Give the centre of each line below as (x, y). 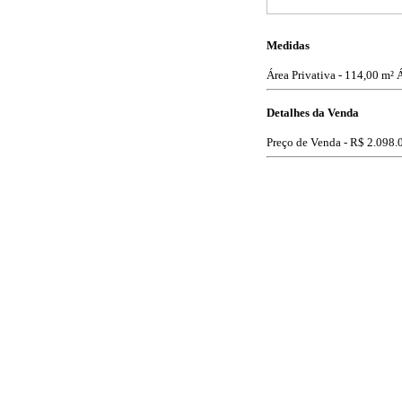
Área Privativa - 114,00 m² (330, 75)
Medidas (288, 46)
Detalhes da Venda (313, 113)
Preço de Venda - (308, 143)
